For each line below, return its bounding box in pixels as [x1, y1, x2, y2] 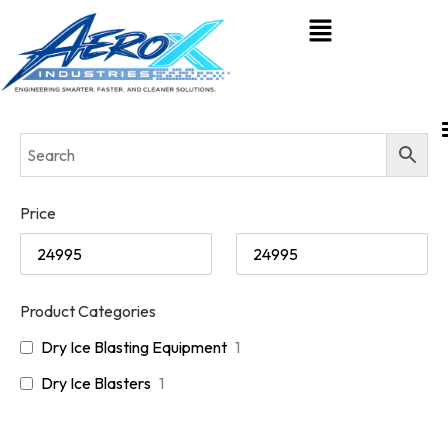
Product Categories [20, 301, 156, 322]
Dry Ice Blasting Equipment [41, 337, 227, 358]
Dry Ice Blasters [41, 373, 151, 394]
